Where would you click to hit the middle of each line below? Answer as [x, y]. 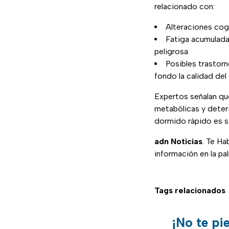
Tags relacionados [190, 191]
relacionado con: [185, 7]
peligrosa [171, 52]
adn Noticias [178, 142]
